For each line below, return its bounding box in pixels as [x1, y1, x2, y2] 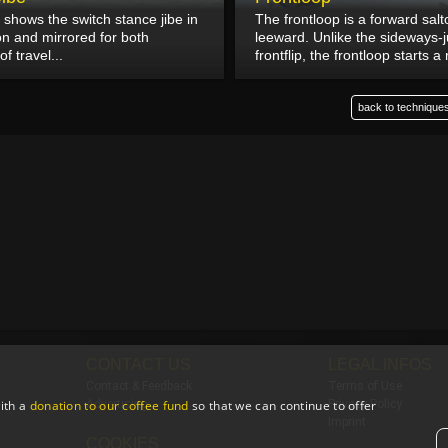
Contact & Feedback [85, 379, 192, 394]
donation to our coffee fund [29, 397, 189, 414]
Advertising [85, 397, 148, 412]
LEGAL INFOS [328, 356, 433, 374]
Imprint [328, 415, 367, 430]
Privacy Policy [328, 397, 403, 412]
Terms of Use [328, 379, 403, 394]
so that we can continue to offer [188, 397, 377, 414]
